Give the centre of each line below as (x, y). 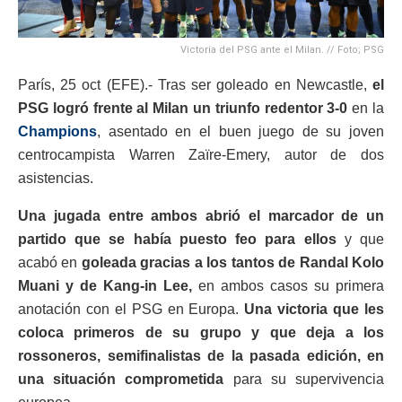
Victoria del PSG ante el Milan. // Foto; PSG (282, 49)
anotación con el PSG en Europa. (131, 309)
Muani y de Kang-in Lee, (105, 285)
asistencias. (56, 178)
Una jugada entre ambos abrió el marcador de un (201, 215)
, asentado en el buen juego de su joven (240, 131)
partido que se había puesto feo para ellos (177, 239)
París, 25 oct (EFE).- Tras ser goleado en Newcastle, (195, 84)
